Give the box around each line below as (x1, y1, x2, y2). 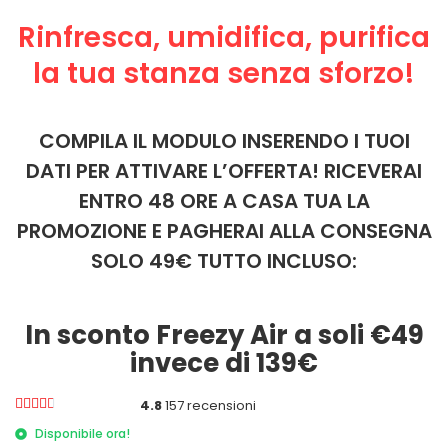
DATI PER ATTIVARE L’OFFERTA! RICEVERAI (26, 157, 422, 186)
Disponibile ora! (35, 424, 130, 442)
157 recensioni (161, 396, 256, 416)
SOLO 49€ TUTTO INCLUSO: (91, 247, 357, 276)
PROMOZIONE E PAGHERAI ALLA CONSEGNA (16, 217, 432, 246)
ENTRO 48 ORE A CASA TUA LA (78, 187, 370, 216)
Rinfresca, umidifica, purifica (18, 18, 430, 57)
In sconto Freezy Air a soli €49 (24, 316, 424, 353)
